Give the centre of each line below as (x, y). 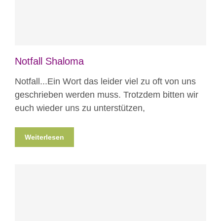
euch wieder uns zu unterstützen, (80, 108)
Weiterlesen (44, 137)
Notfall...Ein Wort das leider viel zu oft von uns (105, 82)
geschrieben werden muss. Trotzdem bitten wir (107, 95)
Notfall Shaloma (49, 61)
